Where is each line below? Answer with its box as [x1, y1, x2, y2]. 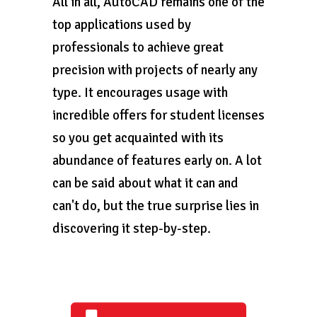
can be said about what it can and [52, 175, 238, 192]
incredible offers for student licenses [52, 107, 265, 124]
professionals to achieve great [52, 39, 224, 56]
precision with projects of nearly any [52, 62, 258, 79]
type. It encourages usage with [52, 84, 228, 101]
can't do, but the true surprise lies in [52, 197, 259, 214]
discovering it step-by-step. [52, 220, 211, 237]
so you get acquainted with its [52, 129, 224, 146]
